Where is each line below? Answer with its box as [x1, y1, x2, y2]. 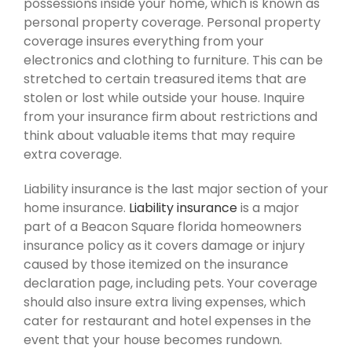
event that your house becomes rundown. [24, 330, 282, 349]
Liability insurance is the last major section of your [24, 179, 328, 198]
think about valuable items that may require [24, 126, 295, 145]
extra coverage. [24, 145, 122, 163]
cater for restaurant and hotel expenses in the [24, 311, 311, 330]
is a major [237, 198, 299, 217]
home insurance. [24, 198, 129, 217]
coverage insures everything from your [24, 31, 264, 50]
